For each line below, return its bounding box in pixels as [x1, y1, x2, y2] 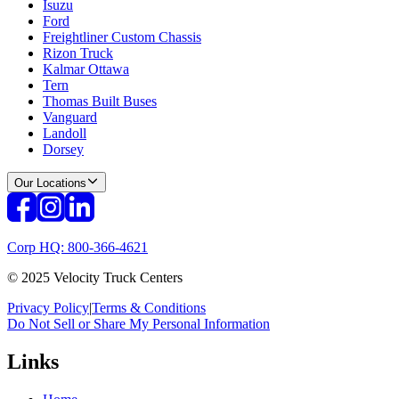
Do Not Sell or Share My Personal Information [7, 315, 270, 331]
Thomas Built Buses [43, 93, 157, 109]
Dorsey [43, 141, 84, 157]
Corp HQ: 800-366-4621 [7, 239, 148, 255]
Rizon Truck [43, 45, 113, 61]
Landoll [43, 125, 86, 141]
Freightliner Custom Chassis [43, 28, 201, 45]
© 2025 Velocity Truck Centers [7, 269, 183, 285]
